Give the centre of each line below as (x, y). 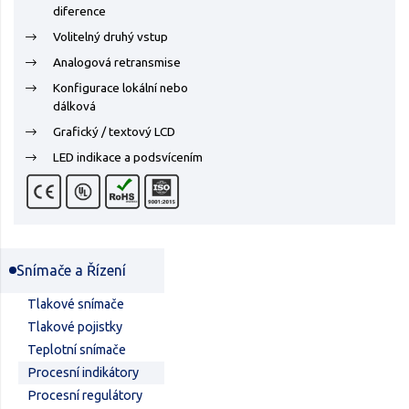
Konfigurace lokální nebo (121, 88)
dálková (74, 106)
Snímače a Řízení (71, 270)
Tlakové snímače (76, 304)
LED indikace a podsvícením (128, 157)
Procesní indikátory (83, 372)
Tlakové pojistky (75, 327)
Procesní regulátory (85, 395)
